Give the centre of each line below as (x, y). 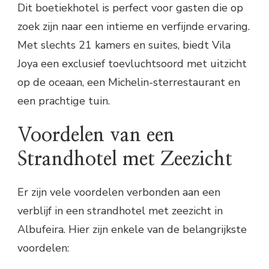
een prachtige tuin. (64, 101)
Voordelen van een (96, 135)
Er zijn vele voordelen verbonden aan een (119, 192)
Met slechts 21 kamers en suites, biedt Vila (124, 45)
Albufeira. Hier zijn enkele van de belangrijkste (132, 230)
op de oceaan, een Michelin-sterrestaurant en (129, 82)
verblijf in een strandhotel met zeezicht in (120, 211)
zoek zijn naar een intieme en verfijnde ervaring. (134, 26)
